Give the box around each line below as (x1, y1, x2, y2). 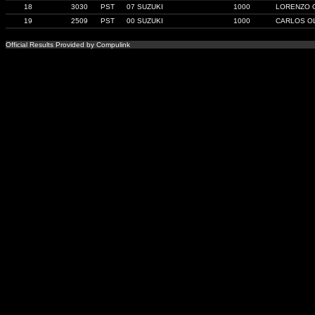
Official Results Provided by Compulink (6, 41, 130, 49)
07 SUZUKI (127, 3, 163, 11)
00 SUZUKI (127, 17, 163, 25)
